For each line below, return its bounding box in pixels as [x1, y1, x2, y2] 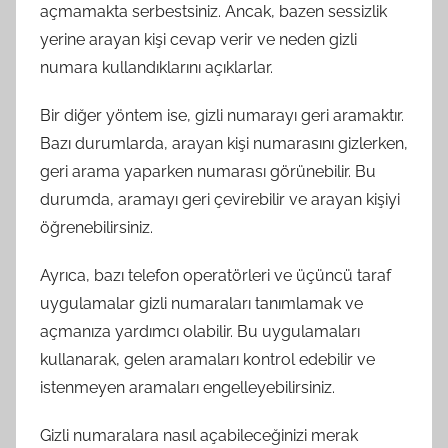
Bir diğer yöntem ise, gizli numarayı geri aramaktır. [40, 105, 404, 125]
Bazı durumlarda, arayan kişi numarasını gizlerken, [40, 133, 408, 153]
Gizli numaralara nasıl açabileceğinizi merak [40, 425, 358, 445]
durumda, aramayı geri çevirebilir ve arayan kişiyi [40, 189, 400, 209]
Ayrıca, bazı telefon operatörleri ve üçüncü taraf [40, 265, 391, 285]
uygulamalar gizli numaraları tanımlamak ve [40, 293, 363, 313]
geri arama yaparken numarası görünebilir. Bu [40, 161, 376, 181]
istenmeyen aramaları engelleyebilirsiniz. [40, 377, 335, 397]
